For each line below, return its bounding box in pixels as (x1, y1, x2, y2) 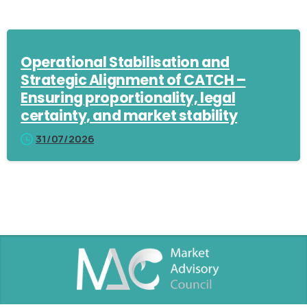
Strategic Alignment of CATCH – (21, 69, 246, 90)
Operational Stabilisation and (21, 51, 230, 72)
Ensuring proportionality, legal (21, 87, 236, 108)
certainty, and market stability (21, 105, 238, 125)
